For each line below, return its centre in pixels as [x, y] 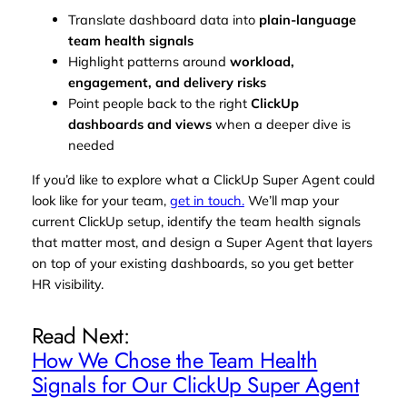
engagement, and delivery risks [167, 83]
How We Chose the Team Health [174, 360]
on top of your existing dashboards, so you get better [192, 263]
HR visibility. [67, 283]
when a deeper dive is [281, 124]
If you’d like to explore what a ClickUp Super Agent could [203, 179]
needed [91, 145]
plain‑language [307, 20]
